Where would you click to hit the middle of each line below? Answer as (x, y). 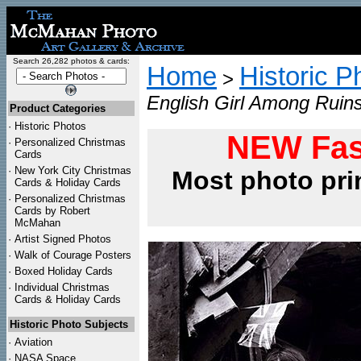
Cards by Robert (52, 211)
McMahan (37, 223)
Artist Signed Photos (63, 239)
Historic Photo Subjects (69, 324)
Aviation (33, 342)
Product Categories (58, 108)
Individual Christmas (62, 287)
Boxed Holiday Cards (64, 271)
